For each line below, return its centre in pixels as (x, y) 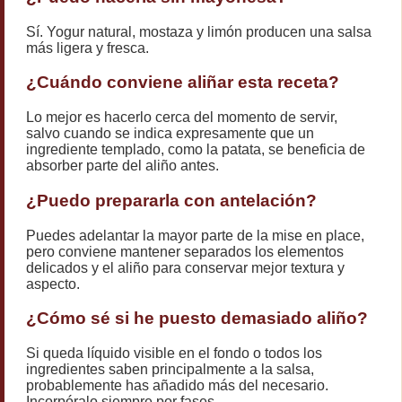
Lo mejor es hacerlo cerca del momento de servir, (182, 118)
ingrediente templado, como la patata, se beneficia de (196, 150)
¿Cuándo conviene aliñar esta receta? (183, 83)
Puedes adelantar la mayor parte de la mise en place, (195, 235)
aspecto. (53, 284)
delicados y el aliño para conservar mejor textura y (185, 267)
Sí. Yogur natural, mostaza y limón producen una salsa (199, 31)
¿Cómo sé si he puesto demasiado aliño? (197, 319)
